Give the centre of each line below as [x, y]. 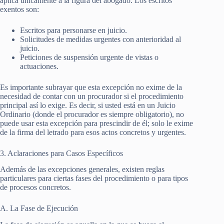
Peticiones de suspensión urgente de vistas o [89, 57]
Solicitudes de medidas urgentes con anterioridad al [100, 39]
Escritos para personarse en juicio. [73, 30]
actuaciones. [39, 66]
